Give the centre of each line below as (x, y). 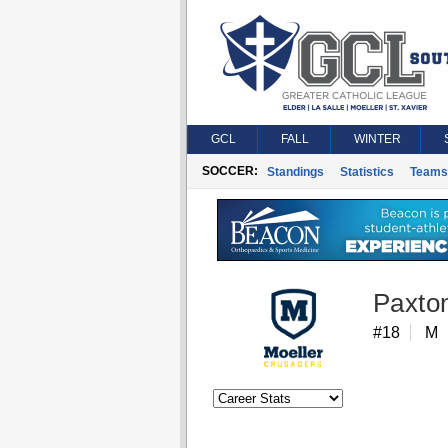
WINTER (377, 139)
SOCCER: (229, 171)
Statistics (366, 172)
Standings (295, 172)
